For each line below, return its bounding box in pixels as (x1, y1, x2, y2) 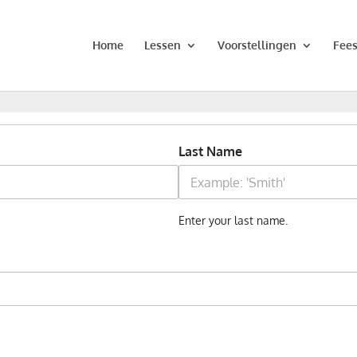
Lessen (144, 38, 181, 52)
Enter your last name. (178, 213, 288, 228)
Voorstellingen (218, 38, 296, 52)
